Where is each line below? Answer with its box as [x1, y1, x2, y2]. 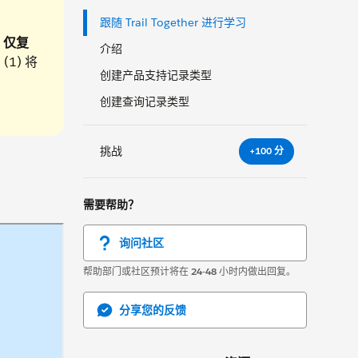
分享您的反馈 [119, 302, 186, 317]
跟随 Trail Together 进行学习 [100, 15, 246, 30]
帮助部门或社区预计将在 [83, 264, 191, 278]
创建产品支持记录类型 [100, 68, 212, 82]
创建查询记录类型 [100, 94, 189, 109]
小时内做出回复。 [217, 264, 296, 278]
